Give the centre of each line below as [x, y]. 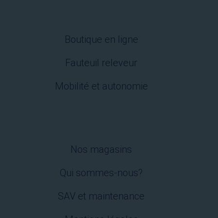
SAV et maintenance [101, 196]
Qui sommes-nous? [101, 173]
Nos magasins [101, 150]
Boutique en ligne [101, 40]
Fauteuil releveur [101, 63]
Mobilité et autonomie [101, 86]
